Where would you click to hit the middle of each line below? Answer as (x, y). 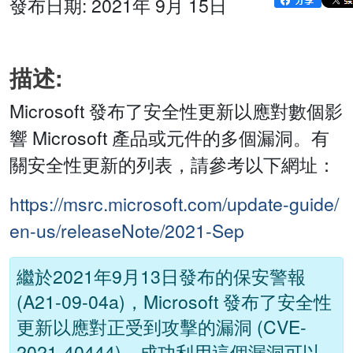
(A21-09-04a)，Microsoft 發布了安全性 (174, 302)
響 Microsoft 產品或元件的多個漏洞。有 (169, 138)
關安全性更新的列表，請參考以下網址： (173, 165)
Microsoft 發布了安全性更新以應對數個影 (176, 111)
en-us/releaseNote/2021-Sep (127, 231)
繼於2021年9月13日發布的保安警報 (161, 277)
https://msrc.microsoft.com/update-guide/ (174, 204)
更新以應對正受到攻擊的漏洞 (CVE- (162, 327)
